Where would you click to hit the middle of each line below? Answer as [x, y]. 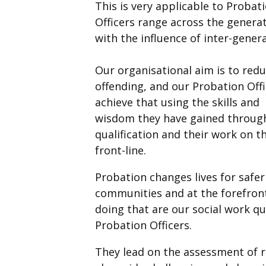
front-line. [121, 151]
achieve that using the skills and [177, 102]
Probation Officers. [145, 225]
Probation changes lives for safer [180, 177]
